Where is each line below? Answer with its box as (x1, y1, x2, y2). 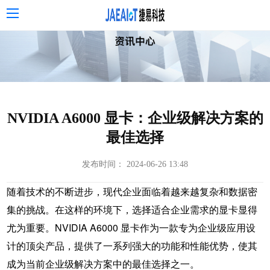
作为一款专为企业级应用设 (139, 220, 256, 234)
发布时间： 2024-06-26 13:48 (82, 159, 188, 169)
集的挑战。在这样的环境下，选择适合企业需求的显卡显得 (6, 202, 257, 216)
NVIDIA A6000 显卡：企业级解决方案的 (7, 110, 263, 126)
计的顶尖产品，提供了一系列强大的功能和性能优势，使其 (6, 238, 257, 253)
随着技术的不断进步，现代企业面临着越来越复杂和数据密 (6, 184, 257, 198)
